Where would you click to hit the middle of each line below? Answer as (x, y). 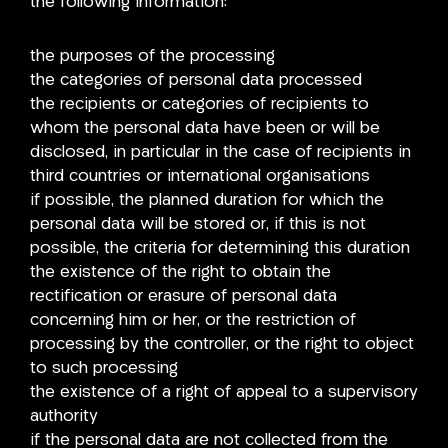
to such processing (104, 368)
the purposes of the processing (152, 56)
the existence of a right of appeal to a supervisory (224, 392)
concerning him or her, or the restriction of (193, 320)
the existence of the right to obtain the (180, 272)
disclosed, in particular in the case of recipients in (220, 152)
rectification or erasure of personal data (183, 296)
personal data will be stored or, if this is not (198, 224)
